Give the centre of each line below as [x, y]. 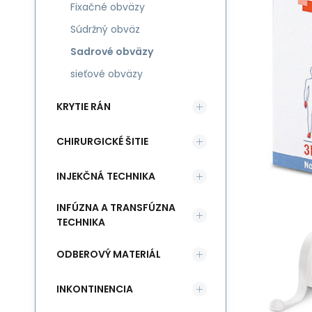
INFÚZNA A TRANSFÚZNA [116, 208]
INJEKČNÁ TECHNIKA [106, 176]
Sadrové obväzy [112, 52]
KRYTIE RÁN [84, 106]
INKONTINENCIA [95, 289]
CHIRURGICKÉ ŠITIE [102, 141]
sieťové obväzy [107, 74]
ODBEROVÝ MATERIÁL [109, 254]
